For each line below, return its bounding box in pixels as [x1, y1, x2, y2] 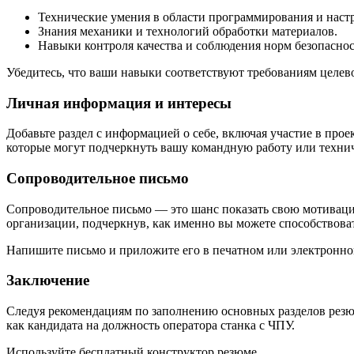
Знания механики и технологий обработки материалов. [38, 24, 337, 38]
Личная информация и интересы [6, 94, 232, 111]
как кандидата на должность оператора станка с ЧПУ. [6, 318, 295, 333]
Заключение [6, 272, 89, 289]
